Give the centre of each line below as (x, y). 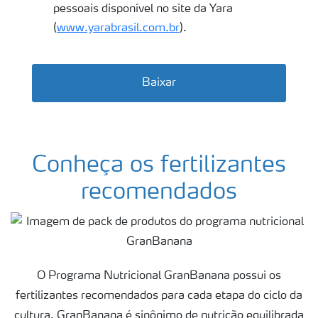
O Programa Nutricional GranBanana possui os (159, 276)
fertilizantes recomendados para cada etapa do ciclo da (159, 296)
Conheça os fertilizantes (159, 166)
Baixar (159, 83)
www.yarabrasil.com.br (118, 29)
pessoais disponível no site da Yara (143, 10)
